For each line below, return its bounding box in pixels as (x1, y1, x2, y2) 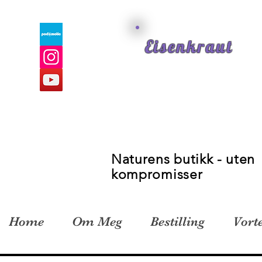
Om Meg (72, 214, 122, 229)
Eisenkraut (144, 36, 233, 57)
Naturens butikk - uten (111, 151, 256, 168)
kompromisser (111, 167, 203, 183)
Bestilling (150, 214, 205, 229)
